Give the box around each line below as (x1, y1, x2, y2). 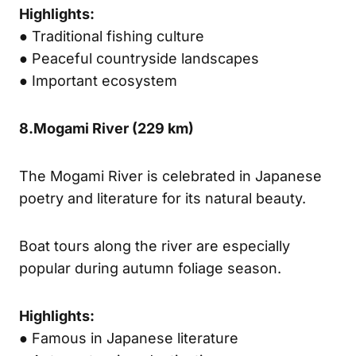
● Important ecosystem (19, 72, 177, 89)
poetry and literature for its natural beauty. (19, 189, 306, 207)
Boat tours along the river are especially (19, 237, 290, 254)
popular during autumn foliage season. (19, 259, 281, 277)
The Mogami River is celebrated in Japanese (19, 167, 322, 184)
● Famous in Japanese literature (19, 329, 238, 346)
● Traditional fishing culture (19, 27, 204, 44)
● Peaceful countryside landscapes (19, 49, 259, 67)
